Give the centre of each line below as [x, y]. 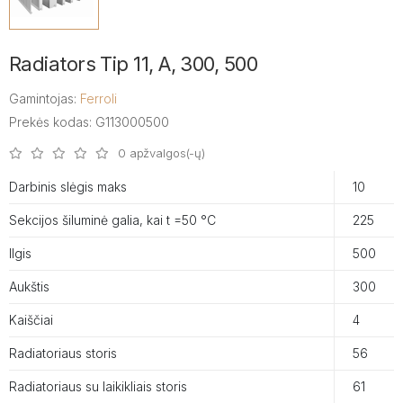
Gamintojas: [45, 98]
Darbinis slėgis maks [68, 186]
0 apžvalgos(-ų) [162, 152]
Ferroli [99, 98]
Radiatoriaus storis [63, 353]
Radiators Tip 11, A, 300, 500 [134, 63]
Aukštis [29, 286]
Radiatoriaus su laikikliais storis [98, 386]
